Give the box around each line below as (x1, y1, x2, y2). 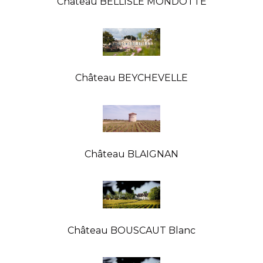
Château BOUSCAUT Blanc (68, 224, 195, 236)
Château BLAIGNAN (85, 148, 178, 160)
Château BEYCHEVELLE (75, 72, 188, 83)
